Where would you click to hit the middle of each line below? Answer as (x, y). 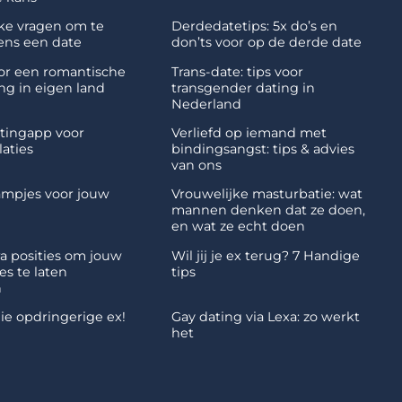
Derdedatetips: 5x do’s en (254, 26)
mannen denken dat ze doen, (268, 210)
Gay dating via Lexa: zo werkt (265, 317)
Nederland (206, 104)
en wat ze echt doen (238, 227)
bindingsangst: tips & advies (262, 149)
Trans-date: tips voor (237, 71)
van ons (196, 165)
